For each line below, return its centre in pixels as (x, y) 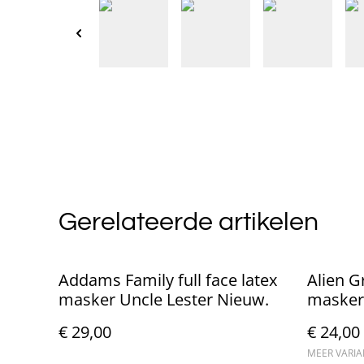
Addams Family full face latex (168, 279)
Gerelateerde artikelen (188, 222)
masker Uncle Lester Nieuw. (164, 299)
